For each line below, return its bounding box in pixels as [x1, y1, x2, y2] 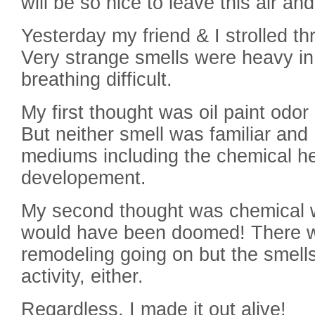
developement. [21, 167, 146, 188]
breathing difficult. [21, 69, 172, 90]
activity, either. [21, 266, 143, 287]
